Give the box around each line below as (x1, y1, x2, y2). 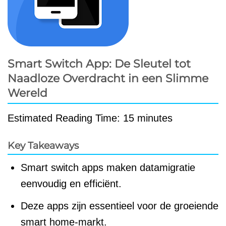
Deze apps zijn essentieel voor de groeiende (21, 200, 218, 212)
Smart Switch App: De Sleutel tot (8, 56, 191, 71)
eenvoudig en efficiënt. (21, 178, 122, 190)
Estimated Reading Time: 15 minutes (8, 112, 173, 124)
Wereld (8, 86, 47, 100)
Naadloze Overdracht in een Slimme (8, 71, 208, 86)
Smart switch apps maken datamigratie (21, 162, 195, 174)
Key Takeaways (8, 139, 79, 151)
